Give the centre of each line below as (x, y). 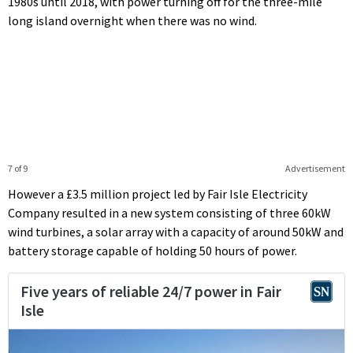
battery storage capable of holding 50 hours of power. (152, 250)
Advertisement (315, 168)
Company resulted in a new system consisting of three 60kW (169, 212)
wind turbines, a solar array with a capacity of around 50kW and (176, 231)
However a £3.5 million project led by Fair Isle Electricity (158, 193)
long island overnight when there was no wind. (132, 20)
